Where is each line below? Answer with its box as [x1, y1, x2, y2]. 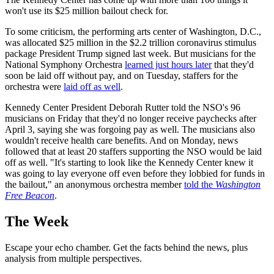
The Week [5, 213, 68, 229]
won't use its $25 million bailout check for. [5, 5, 168, 16]
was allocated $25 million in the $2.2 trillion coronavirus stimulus [5, 37, 256, 48]
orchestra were [5, 81, 64, 92]
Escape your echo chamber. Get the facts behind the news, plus [5, 242, 248, 253]
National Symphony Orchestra [5, 59, 125, 70]
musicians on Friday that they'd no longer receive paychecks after [5, 113, 256, 124]
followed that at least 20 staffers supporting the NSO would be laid [5, 146, 262, 157]
